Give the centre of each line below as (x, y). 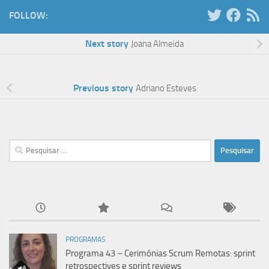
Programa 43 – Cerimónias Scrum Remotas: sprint (160, 253)
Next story (107, 44)
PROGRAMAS (86, 239)
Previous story (103, 88)
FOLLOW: (29, 15)
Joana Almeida (157, 44)
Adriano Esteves (166, 88)
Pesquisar (27, 146)
